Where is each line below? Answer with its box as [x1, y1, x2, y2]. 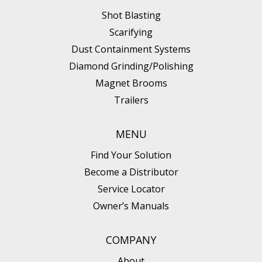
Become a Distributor [84, 165, 178, 178]
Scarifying [109, 25, 153, 39]
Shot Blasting [101, 8, 161, 22]
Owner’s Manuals [93, 199, 169, 212]
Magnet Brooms [95, 76, 167, 89]
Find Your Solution [91, 148, 171, 161]
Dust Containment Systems [71, 42, 191, 56]
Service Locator [97, 182, 165, 195]
